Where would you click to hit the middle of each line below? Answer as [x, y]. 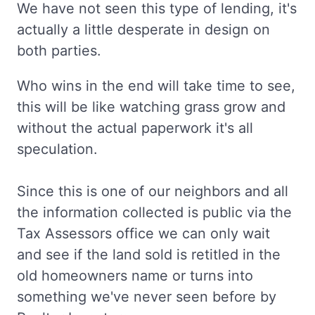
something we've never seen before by [147, 297]
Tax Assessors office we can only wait [143, 234]
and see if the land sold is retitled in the [149, 255]
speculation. [57, 149]
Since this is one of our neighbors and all [153, 192]
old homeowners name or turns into [135, 276]
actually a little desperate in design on [143, 30]
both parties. [59, 51]
